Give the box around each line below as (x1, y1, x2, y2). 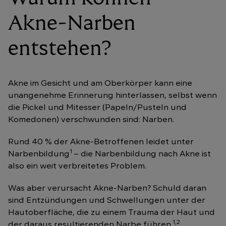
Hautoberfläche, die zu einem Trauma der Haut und (8, 209, 215, 217)
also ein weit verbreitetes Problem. (8, 162, 146, 171)
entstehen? (8, 39, 111, 59)
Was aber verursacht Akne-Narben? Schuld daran (8, 185, 206, 193)
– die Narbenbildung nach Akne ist (74, 150, 211, 158)
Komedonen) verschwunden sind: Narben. (8, 116, 174, 124)
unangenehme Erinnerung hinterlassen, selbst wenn (8, 92, 217, 100)
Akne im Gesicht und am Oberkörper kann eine (8, 80, 192, 88)
